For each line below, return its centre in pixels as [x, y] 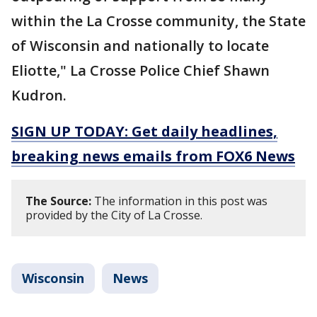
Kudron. [39, 96]
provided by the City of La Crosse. [114, 215]
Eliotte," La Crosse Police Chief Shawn [140, 71]
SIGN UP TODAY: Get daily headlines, [144, 132]
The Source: [58, 201]
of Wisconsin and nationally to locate [140, 46]
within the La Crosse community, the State [158, 21]
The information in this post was [179, 201]
